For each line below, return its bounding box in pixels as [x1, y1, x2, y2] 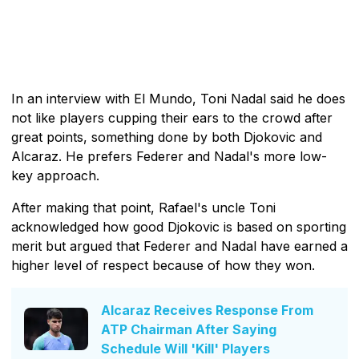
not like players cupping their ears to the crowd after [11, 109, 333, 126]
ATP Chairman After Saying [101, 321, 276, 337]
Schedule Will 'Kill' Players [101, 340, 270, 357]
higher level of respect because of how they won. [11, 256, 315, 273]
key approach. [11, 167, 99, 184]
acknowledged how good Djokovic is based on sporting [11, 218, 346, 235]
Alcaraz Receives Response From [101, 301, 313, 318]
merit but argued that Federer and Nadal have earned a [11, 237, 348, 254]
